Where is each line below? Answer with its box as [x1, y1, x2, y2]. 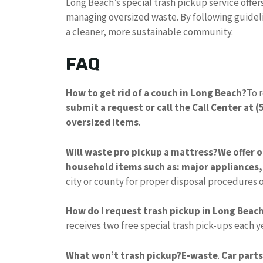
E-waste [181, 248, 218, 262]
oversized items [66, 116, 139, 129]
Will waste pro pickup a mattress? [66, 145, 218, 159]
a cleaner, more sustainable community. [66, 25, 233, 38]
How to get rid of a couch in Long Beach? [66, 86, 247, 100]
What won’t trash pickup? [66, 248, 181, 262]
